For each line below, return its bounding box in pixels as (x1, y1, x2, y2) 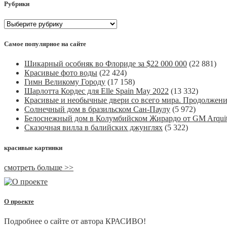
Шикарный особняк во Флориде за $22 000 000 (24, 59, 187, 68)
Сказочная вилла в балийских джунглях (24, 123, 163, 132)
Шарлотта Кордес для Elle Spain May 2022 (24, 87, 169, 96)
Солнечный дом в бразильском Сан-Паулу (24, 105, 170, 114)
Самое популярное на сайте (4, 40, 86, 48)
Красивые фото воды (24, 68, 97, 78)
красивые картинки (4, 143, 62, 152)
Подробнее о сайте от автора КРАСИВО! (4, 217, 146, 226)
